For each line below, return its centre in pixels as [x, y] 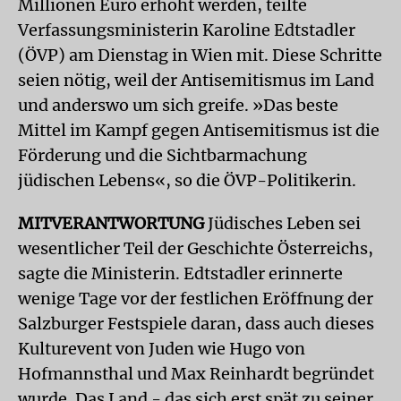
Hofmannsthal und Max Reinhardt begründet [196, 374]
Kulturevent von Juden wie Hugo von [162, 349]
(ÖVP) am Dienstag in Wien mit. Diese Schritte [200, 55]
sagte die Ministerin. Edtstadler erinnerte [180, 273]
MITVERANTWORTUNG [111, 223]
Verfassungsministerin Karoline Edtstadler [187, 30]
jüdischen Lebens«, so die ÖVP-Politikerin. [187, 180]
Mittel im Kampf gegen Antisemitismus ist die [199, 130]
